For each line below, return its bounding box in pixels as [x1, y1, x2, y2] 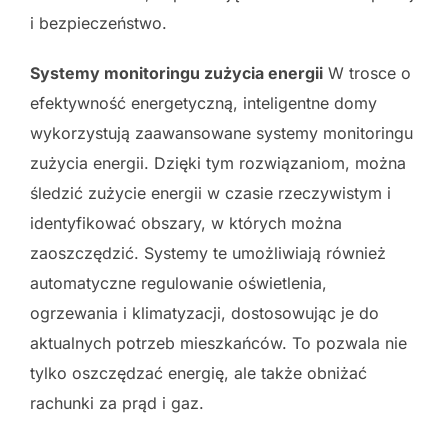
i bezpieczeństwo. [30, 13, 167, 34]
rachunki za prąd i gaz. [30, 393, 204, 414]
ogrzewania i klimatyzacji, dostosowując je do [30, 303, 379, 324]
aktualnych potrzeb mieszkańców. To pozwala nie [30, 333, 407, 354]
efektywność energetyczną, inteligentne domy [30, 93, 377, 114]
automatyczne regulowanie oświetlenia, [30, 273, 327, 294]
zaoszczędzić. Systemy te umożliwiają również [30, 243, 386, 264]
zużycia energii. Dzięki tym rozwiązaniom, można [30, 153, 406, 174]
